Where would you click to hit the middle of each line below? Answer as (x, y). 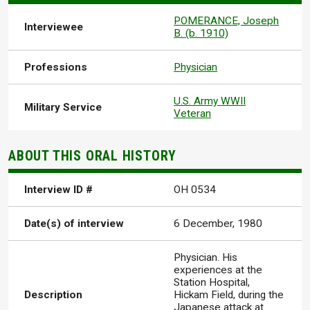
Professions (56, 67)
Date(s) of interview (74, 224)
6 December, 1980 (218, 224)
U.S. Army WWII (210, 101)
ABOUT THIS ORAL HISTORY (93, 156)
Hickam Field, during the (229, 295)
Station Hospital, (212, 283)
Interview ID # (59, 190)
